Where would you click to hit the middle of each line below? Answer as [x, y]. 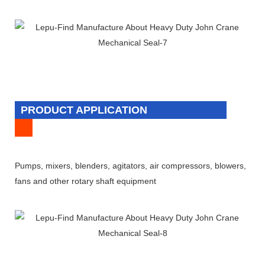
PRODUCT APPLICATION [84, 110]
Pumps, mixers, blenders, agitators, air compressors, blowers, [130, 165]
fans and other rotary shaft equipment [85, 181]
